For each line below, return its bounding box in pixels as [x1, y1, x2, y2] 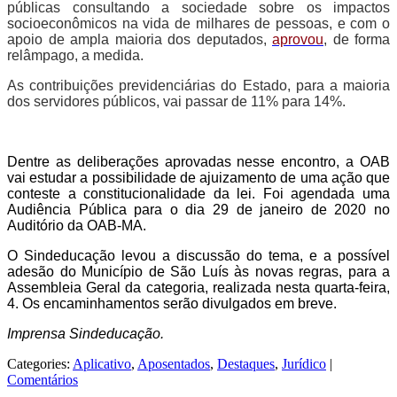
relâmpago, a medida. [7, 48, 144, 64]
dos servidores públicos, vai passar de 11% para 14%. [7, 94, 346, 110]
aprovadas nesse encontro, [164, 154, 346, 170]
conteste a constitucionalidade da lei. [7, 186, 263, 202]
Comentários [7, 372, 78, 388]
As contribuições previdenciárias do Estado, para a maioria [7, 78, 390, 94]
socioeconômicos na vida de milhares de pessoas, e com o [7, 16, 390, 32]
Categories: [7, 356, 73, 372]
